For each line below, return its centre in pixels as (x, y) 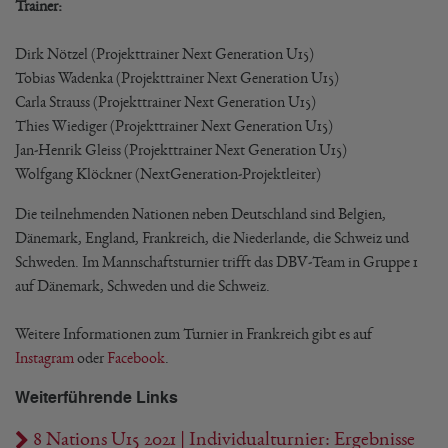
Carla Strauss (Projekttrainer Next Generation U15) (165, 101)
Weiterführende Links (96, 398)
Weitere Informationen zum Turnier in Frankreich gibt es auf (193, 333)
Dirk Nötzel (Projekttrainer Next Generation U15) (164, 53)
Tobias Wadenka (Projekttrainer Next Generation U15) (177, 77)
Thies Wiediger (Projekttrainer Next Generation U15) (174, 125)
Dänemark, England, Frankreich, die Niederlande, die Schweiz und (212, 237)
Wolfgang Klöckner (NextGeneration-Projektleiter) (168, 173)
